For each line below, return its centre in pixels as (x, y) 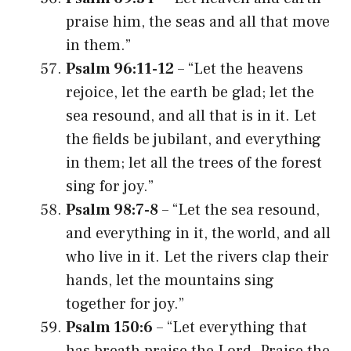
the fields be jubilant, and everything (194, 139)
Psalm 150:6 (109, 327)
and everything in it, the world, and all (198, 233)
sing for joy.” (110, 186)
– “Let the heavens (239, 69)
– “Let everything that (230, 327)
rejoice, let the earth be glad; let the (190, 92)
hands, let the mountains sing (170, 280)
